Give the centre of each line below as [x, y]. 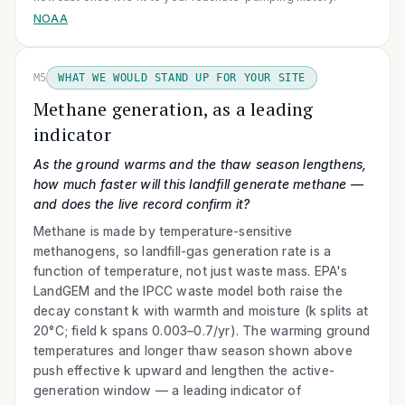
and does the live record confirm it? [142, 203]
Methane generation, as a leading [174, 108]
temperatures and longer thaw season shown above [193, 350]
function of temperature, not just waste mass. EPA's [191, 270]
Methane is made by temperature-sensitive [163, 231]
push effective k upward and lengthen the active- [184, 370]
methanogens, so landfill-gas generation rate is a [183, 250]
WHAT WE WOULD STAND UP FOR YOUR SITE [182, 77]
